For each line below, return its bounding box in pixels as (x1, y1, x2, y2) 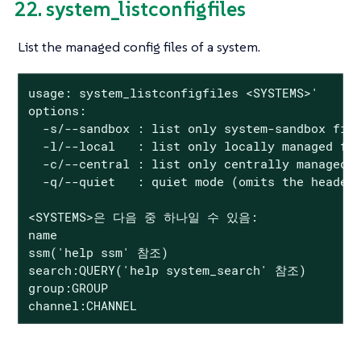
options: (27, 102, 86, 118)
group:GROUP (27, 279, 108, 296)
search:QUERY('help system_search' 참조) (27, 261, 306, 278)
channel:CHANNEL (27, 297, 137, 313)
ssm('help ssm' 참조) (27, 243, 168, 260)
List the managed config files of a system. (18, 37, 260, 56)
